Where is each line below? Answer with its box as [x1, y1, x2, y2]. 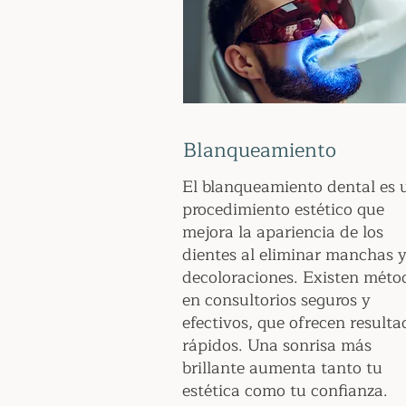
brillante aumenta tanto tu [182, 354, 382, 382]
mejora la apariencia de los [182, 218, 383, 246]
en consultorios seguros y [182, 286, 371, 314]
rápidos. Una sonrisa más [182, 332, 372, 359]
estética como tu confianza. [182, 377, 388, 404]
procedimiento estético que [182, 196, 384, 223]
